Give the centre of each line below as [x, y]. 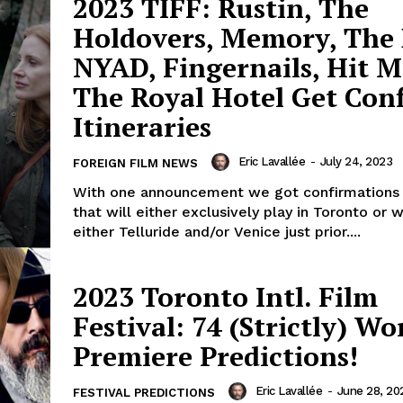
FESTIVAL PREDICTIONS [144, 393]
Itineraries [142, 127]
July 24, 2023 [356, 162]
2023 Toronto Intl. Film [225, 297]
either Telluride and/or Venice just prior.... [217, 232]
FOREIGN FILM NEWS [135, 164]
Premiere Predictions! [215, 357]
